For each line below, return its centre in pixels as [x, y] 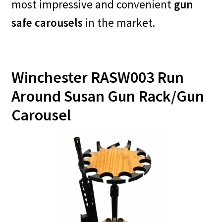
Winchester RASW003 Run [97, 78]
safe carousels [47, 22]
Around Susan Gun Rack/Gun [108, 96]
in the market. [119, 22]
